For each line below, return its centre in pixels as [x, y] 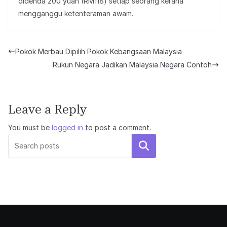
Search [144, 146]
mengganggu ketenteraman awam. [76, 13]
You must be [30, 128]
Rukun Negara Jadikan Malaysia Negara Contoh [132, 65]
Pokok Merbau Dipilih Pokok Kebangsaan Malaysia [99, 51]
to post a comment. [117, 128]
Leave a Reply [47, 109]
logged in [67, 128]
